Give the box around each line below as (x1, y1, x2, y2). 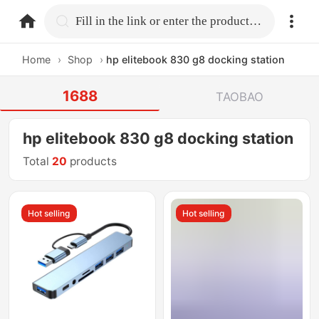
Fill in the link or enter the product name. (249, 14, 262, 28)
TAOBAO (215, 89, 263, 104)
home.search (75, 13, 149, 28)
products (67, 155, 117, 169)
